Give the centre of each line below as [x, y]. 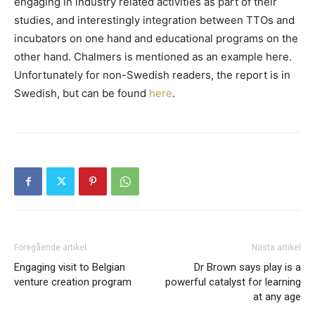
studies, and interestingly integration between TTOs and [154, 20]
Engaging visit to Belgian [70, 267]
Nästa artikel [276, 247]
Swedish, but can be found [82, 93]
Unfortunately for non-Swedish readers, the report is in [152, 75]
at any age [277, 297]
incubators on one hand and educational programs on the [156, 38]
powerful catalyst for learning [233, 282]
